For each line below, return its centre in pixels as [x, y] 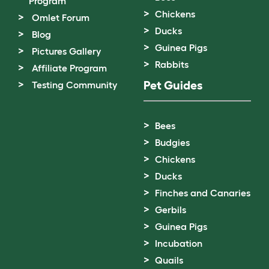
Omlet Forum [61, 17]
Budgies [172, 142]
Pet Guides [173, 85]
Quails [169, 260]
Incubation [179, 243]
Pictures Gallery [66, 51]
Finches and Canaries [203, 192]
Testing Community [74, 84]
